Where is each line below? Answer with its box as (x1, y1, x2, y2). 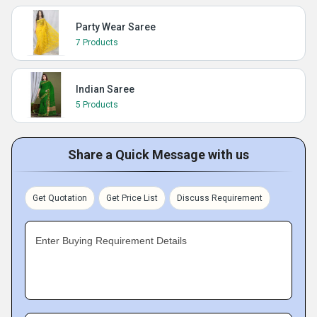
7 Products (76, 38, 118, 47)
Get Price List (106, 193, 158, 203)
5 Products (76, 100, 118, 110)
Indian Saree (76, 83, 134, 95)
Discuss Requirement (177, 193, 263, 203)
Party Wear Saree (76, 21, 156, 33)
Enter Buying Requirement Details (35, 235, 187, 246)
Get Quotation (33, 193, 87, 203)
